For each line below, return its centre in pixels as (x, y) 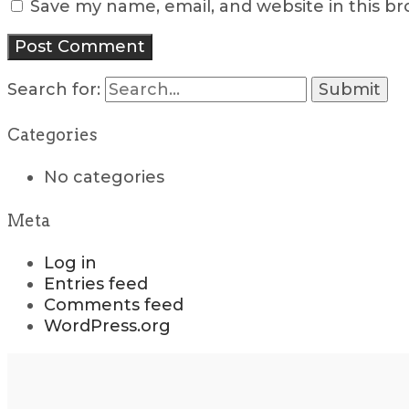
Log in (70, 262)
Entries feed (96, 283)
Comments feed (114, 304)
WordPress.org (107, 325)
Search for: (54, 89)
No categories (104, 177)
